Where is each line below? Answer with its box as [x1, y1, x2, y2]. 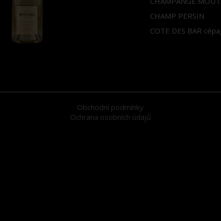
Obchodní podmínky [77, 102, 144, 112]
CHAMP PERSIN [150, 11, 204, 21]
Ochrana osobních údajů [70, 112, 151, 122]
